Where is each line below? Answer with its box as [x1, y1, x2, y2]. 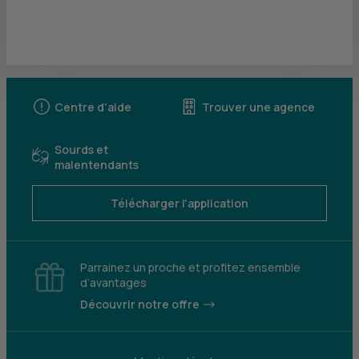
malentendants [54, 157, 139, 172]
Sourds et [54, 142, 108, 157]
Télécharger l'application [111, 196, 248, 211]
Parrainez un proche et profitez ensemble [80, 260, 301, 275]
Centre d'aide [54, 99, 131, 115]
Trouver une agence [202, 99, 315, 115]
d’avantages [80, 275, 147, 290]
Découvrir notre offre [80, 296, 200, 312]
